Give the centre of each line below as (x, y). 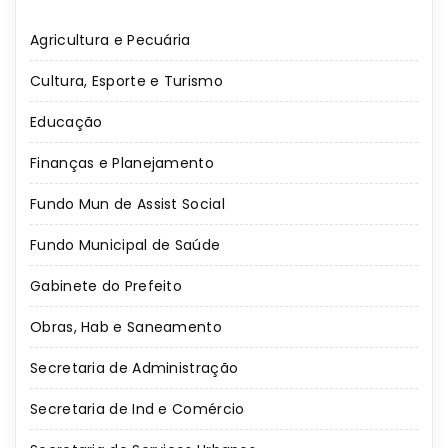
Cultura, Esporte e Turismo (126, 81)
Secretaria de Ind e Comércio (137, 409)
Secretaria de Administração (134, 368)
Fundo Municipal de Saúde (125, 245)
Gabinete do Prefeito (106, 286)
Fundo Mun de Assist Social (127, 204)
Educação (66, 122)
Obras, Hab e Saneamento (126, 327)
